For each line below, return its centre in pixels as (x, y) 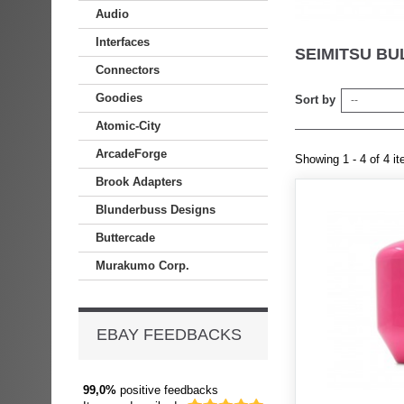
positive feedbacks (167, 390)
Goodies (119, 98)
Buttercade (125, 238)
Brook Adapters (139, 182)
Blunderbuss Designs (156, 210)
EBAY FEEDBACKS (169, 335)
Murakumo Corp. (142, 266)
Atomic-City (128, 126)
